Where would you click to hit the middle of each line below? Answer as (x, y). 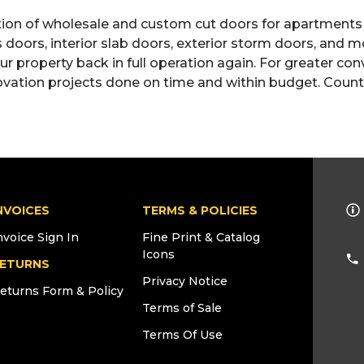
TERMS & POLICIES (199, 210)
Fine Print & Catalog (201, 237)
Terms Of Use (182, 334)
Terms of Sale (182, 308)
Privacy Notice (184, 281)
